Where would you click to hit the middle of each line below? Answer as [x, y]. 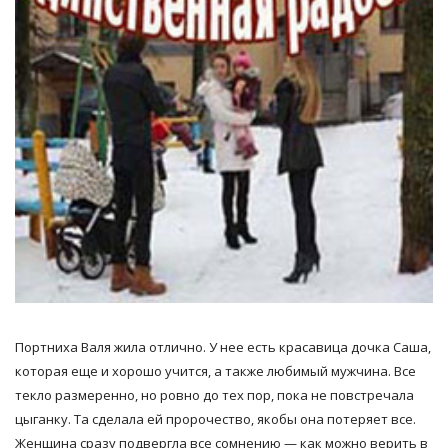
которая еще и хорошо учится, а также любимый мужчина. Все [215, 370]
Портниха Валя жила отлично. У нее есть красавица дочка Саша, [223, 346]
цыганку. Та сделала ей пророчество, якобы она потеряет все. [215, 418]
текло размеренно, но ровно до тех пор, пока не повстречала [214, 394]
